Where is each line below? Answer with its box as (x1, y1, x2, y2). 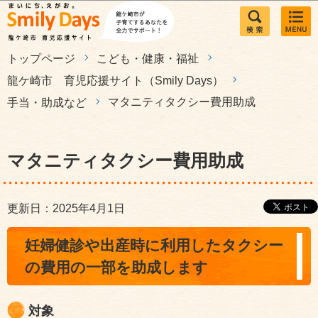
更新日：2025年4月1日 (7, 202, 125, 214)
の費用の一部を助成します (25, 259, 208, 276)
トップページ (7, 53, 75, 65)
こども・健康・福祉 (97, 53, 199, 65)
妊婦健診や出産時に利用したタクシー (25, 237, 283, 254)
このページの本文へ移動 (89, 3, 229, 17)
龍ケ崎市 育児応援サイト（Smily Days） (7, 75, 224, 87)
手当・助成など (7, 97, 87, 109)
